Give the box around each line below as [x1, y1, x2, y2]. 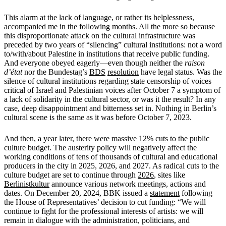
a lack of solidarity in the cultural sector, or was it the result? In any [4, 94, 216, 103]
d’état [4, 67, 22, 76]
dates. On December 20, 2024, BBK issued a [4, 188, 150, 197]
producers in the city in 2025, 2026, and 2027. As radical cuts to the [4, 161, 219, 170]
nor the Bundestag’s [22, 67, 89, 76]
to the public [168, 134, 209, 143]
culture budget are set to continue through [4, 170, 138, 179]
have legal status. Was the [139, 67, 222, 76]
